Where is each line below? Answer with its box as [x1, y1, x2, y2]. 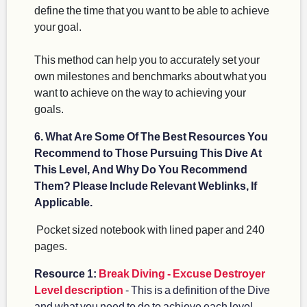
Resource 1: [34, 267, 99, 280]
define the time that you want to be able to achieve [34, 3, 269, 17]
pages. [34, 239, 69, 253]
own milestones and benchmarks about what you [34, 69, 267, 83]
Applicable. [34, 195, 93, 209]
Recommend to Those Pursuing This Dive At [34, 146, 262, 160]
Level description [34, 283, 123, 297]
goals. [34, 102, 70, 116]
